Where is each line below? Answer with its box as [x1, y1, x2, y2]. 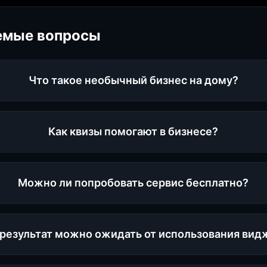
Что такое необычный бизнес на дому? [28, 74, 238, 86]
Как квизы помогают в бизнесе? [48, 125, 219, 138]
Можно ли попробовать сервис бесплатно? [18, 176, 249, 189]
